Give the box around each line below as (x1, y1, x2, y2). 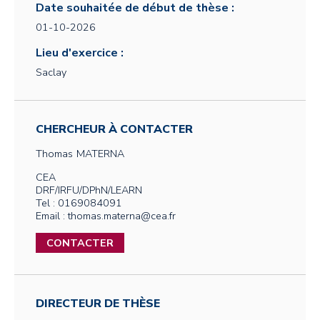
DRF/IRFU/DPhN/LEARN (36, 183, 142, 197)
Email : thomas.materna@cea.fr (36, 209, 176, 223)
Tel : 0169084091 (36, 196, 122, 210)
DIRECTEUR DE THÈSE (36, 296, 160, 311)
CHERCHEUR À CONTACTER (36, 121, 193, 137)
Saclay (36, 65, 66, 79)
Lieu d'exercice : (36, 45, 124, 61)
